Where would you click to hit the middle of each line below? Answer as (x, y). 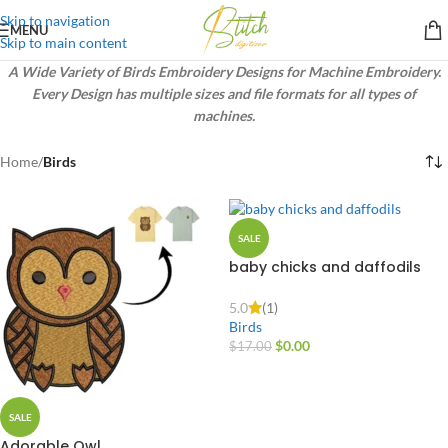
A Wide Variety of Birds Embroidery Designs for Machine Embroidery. (224, 71)
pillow (250, 285)
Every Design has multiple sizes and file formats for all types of (224, 93)
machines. (224, 115)
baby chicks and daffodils (325, 266)
